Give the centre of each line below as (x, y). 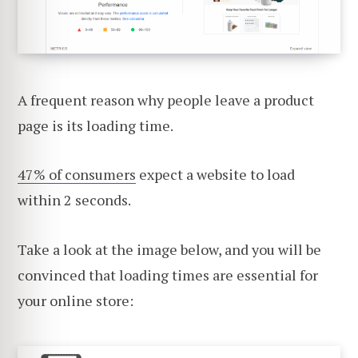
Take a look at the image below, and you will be (169, 250)
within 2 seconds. (74, 200)
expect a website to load (215, 175)
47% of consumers (77, 175)
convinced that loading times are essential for (168, 275)
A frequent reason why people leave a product (166, 99)
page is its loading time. (95, 125)
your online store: (76, 301)
